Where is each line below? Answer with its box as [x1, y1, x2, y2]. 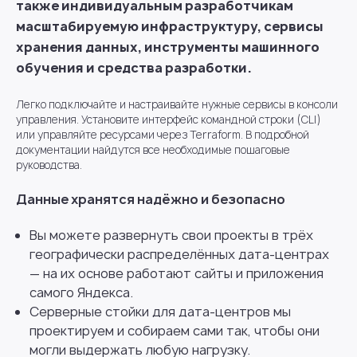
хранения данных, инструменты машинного [16, 38, 320, 56]
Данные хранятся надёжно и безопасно [16, 190, 285, 208]
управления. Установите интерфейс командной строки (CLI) [16, 112, 321, 127]
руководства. [16, 158, 82, 172]
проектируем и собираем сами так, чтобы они [29, 322, 320, 339]
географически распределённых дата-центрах [29, 245, 329, 263]
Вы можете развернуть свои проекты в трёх [29, 226, 313, 244]
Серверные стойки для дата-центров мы [29, 303, 291, 320]
